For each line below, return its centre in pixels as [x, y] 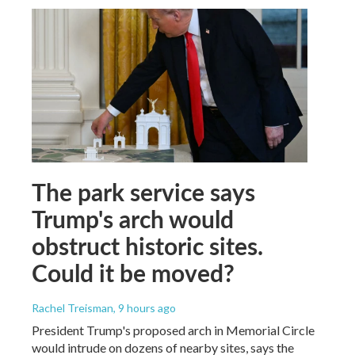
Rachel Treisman [73, 307]
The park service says [143, 191]
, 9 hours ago [145, 307]
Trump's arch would [133, 218]
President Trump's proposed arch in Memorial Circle [173, 330]
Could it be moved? [133, 272]
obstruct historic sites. [147, 245]
